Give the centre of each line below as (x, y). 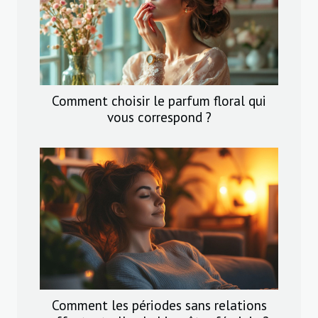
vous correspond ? (159, 117)
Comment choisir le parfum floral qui (159, 101)
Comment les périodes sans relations (159, 305)
